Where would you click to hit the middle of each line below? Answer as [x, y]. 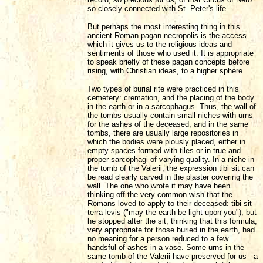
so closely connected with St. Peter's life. [158, 9]
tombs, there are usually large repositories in [163, 133]
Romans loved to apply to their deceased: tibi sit [170, 204]
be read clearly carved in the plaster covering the [170, 177]
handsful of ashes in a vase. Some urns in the [166, 248]
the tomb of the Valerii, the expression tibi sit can [171, 168]
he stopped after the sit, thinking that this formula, [172, 221]
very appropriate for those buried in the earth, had [171, 230]
